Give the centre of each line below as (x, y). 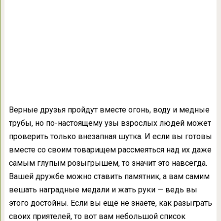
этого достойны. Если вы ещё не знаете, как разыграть (110, 203)
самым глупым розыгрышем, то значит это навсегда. (108, 163)
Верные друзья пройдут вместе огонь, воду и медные (109, 110)
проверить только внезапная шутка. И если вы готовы (110, 136)
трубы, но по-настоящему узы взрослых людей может (110, 123)
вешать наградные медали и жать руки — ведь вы (103, 190)
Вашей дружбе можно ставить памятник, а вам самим (109, 176)
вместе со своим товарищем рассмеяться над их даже (110, 150)
